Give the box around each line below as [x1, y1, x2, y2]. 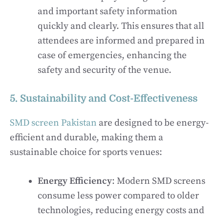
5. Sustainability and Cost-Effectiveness [10, 93, 197, 104]
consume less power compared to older [38, 190, 199, 201]
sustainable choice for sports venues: [10, 147, 162, 158]
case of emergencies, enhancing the [38, 49, 187, 61]
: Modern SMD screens [112, 175, 205, 187]
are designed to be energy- [97, 117, 209, 129]
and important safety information [38, 5, 177, 17]
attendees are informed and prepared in [38, 35, 205, 46]
